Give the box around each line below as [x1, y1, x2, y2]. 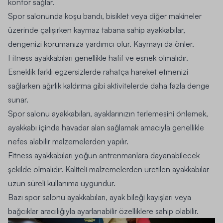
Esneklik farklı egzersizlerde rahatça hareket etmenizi [8, 66, 188, 77]
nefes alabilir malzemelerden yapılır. [8, 136, 128, 146]
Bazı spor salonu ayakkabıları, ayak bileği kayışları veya [8, 192, 191, 202]
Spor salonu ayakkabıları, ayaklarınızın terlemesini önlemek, [8, 108, 208, 118]
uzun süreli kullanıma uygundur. [8, 178, 115, 188]
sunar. [8, 94, 28, 105]
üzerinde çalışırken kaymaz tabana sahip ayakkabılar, [8, 24, 185, 35]
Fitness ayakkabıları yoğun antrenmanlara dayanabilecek [8, 150, 200, 160]
